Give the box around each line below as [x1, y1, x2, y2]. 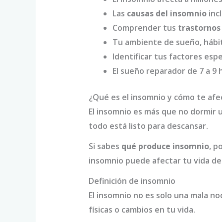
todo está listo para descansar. [88, 120, 208, 132]
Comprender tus [112, 22, 178, 34]
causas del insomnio [126, 8, 207, 19]
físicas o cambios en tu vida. [88, 204, 195, 216]
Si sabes [88, 141, 121, 152]
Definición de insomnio [88, 175, 175, 187]
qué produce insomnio [121, 141, 209, 152]
